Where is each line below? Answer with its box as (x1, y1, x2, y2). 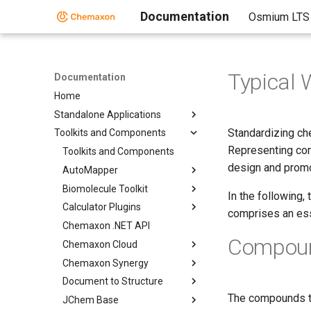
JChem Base (62, 294, 119, 305)
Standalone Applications (54, 108, 161, 120)
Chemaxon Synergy (62, 257, 149, 269)
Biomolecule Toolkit (62, 183, 148, 194)
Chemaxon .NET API (62, 220, 150, 231)
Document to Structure (62, 276, 163, 287)
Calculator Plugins (62, 201, 141, 213)
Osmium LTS (249, 10, 310, 24)
